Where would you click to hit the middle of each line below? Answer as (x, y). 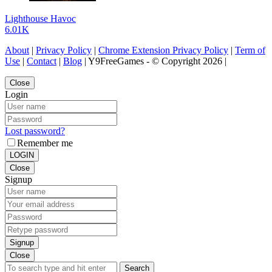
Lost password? (35, 131)
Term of (250, 50)
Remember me (45, 143)
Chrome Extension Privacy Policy (163, 50)
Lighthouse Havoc (40, 18)
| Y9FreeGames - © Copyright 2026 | (154, 61)
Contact (42, 61)
